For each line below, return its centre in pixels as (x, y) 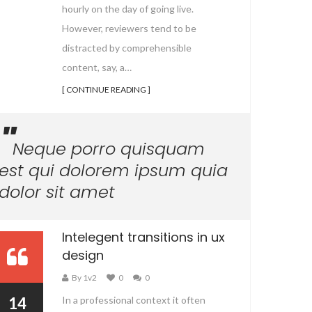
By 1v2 (84, 278)
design (83, 255)
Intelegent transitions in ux (143, 237)
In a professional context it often (134, 300)
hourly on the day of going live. (128, 9)
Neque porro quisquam (109, 149)
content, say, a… (97, 67)
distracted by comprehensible (127, 48)
